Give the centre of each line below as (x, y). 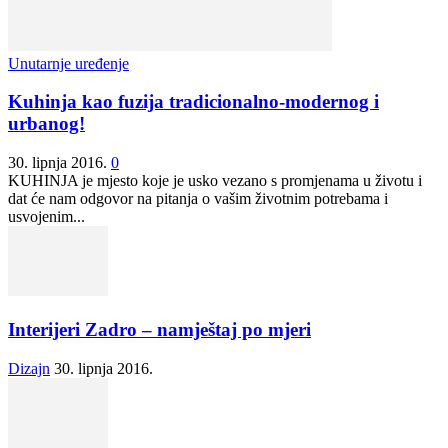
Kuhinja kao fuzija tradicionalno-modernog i (193, 102)
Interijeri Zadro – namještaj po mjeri (159, 329)
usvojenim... (46, 217)
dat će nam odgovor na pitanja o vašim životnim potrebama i (198, 199)
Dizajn (29, 368)
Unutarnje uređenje (68, 63)
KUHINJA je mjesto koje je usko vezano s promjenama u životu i (215, 181)
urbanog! (46, 124)
